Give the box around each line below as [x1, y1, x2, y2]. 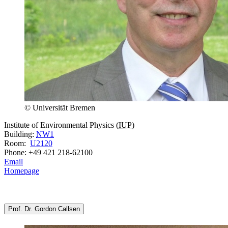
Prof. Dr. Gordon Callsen [8, 205, 80, 213]
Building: [4, 129, 36, 138]
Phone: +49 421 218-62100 [4, 148, 93, 157]
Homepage [4, 166, 39, 175]
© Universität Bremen [24, 103, 95, 112]
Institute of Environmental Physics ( [4, 120, 119, 129]
